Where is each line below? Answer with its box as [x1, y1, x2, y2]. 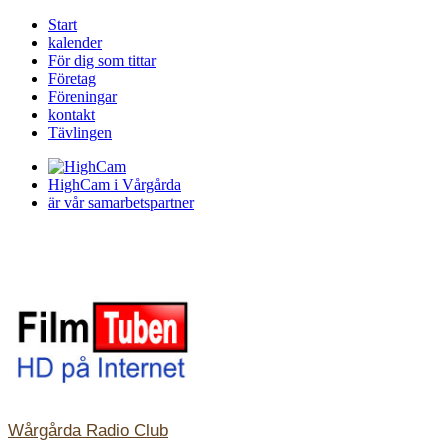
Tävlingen [48, 124, 112, 141]
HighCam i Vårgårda [48, 176, 181, 193]
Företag [48, 70, 96, 87]
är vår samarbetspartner [48, 194, 194, 211]
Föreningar [48, 88, 117, 105]
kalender [48, 34, 102, 51]
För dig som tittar [48, 52, 156, 69]
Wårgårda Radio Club [8, 421, 168, 440]
